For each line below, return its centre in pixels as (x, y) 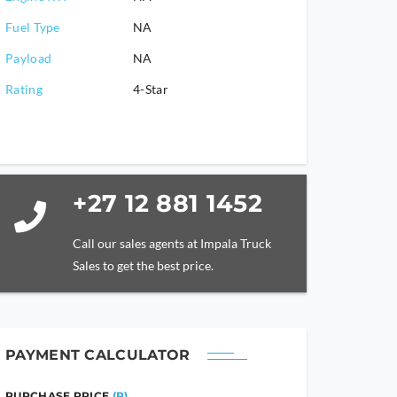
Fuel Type (33, 27)
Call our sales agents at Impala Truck (172, 243)
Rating (24, 89)
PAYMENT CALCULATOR (98, 355)
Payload (29, 58)
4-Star (151, 89)
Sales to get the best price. (144, 265)
